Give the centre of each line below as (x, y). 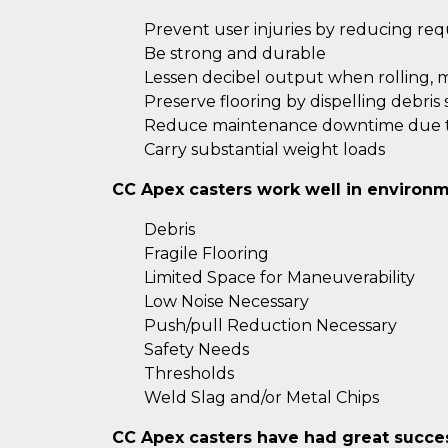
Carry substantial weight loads (264, 150)
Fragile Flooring (206, 254)
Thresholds (189, 374)
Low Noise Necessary (226, 302)
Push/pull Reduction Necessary (270, 326)
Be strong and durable (235, 54)
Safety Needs (196, 350)
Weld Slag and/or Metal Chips (261, 398)
